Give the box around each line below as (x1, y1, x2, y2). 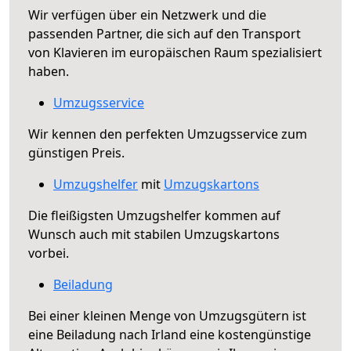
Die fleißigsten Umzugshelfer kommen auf (28, 206, 280, 224)
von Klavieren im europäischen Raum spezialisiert (28, 43, 322, 61)
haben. (28, 62, 69, 80)
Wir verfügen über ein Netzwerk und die (28, 5, 266, 24)
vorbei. (28, 244, 69, 262)
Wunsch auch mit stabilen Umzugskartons (28, 225, 280, 243)
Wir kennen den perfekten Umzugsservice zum (28, 125, 307, 143)
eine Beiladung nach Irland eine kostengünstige (28, 325, 311, 343)
